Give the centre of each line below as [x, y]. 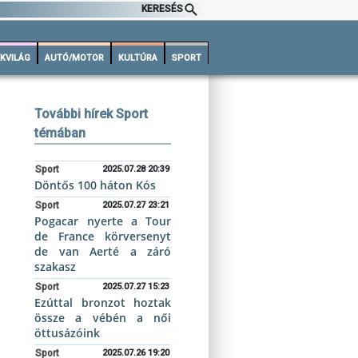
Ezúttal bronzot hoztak [103, 302]
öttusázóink [68, 333]
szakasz [56, 267]
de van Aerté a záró [103, 251]
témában [60, 133]
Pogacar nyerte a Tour [103, 221]
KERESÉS [163, 9]
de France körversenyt [103, 236]
